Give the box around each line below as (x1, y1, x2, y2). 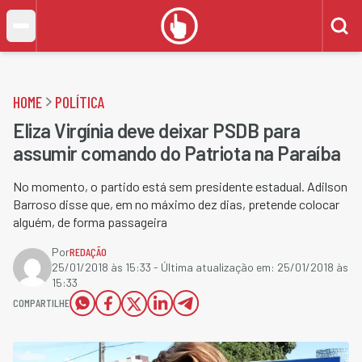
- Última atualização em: (151, 260, 277, 274)
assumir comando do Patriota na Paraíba (13, 141, 341, 165)
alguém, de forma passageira (13, 214, 167, 229)
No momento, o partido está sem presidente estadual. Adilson (13, 179, 347, 194)
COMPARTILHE (13, 296, 69, 309)
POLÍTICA (55, 92, 105, 112)
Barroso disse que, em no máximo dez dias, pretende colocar (13, 196, 339, 212)
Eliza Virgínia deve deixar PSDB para (13, 119, 301, 142)
